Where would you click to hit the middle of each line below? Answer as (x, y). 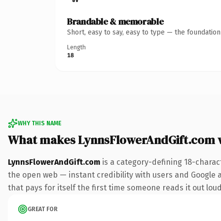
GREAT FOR (43, 209)
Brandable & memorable (115, 21)
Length (76, 47)
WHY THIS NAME (39, 123)
